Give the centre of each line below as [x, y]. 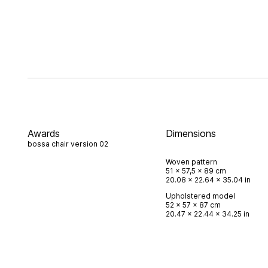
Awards [43, 133]
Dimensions [191, 133]
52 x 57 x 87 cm [194, 205]
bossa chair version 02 [68, 144]
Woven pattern [192, 162]
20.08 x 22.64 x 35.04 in [208, 180]
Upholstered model [201, 196]
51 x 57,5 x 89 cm [196, 171]
